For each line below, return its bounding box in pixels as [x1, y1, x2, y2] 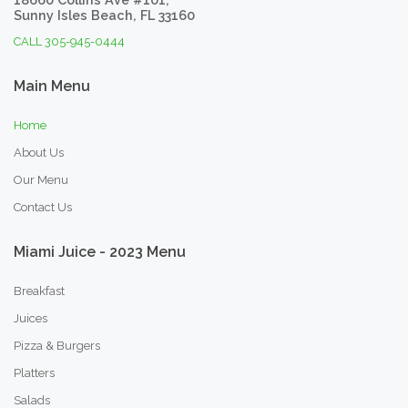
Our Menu [14, 173, 68, 188]
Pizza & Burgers [14, 339, 100, 353]
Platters [14, 366, 55, 381]
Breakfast [14, 284, 65, 299]
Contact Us [14, 200, 72, 215]
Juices [14, 311, 47, 326]
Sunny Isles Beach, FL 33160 [14, 7, 195, 24]
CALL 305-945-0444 [14, 35, 125, 49]
